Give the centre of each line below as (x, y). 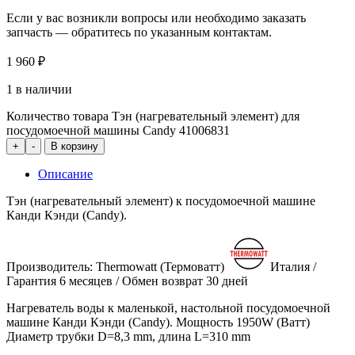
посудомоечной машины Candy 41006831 (118, 130)
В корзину (74, 146)
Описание (65, 174)
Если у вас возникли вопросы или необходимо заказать (156, 17)
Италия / (293, 266)
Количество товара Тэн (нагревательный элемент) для (153, 116)
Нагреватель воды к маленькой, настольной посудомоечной (168, 307)
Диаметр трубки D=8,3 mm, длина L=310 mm (128, 336)
